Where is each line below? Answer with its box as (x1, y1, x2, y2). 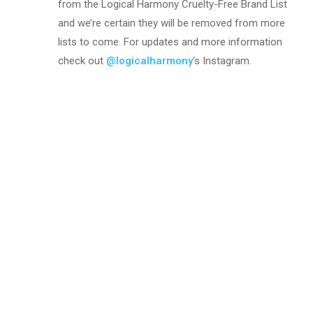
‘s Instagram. (193, 54, 252, 67)
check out (58, 54, 107, 67)
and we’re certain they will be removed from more (58, 16, 286, 29)
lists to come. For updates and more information (58, 35, 283, 48)
